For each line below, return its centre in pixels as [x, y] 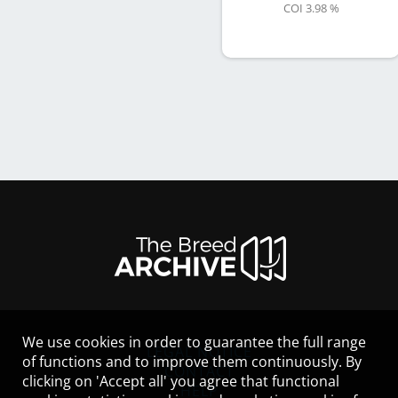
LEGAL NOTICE [199, 351]
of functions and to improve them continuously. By [192, 362]
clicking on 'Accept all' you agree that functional [181, 381]
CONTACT [199, 371]
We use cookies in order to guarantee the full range [194, 342]
